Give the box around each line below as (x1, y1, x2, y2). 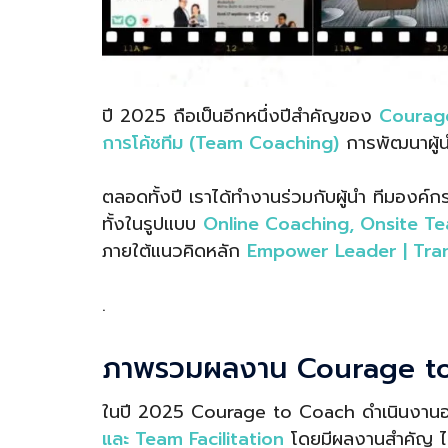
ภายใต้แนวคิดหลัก (102, 236, 247, 265)
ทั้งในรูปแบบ (102, 209, 203, 238)
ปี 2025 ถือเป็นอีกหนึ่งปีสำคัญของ (102, 101, 379, 130)
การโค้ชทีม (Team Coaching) (102, 128, 339, 157)
